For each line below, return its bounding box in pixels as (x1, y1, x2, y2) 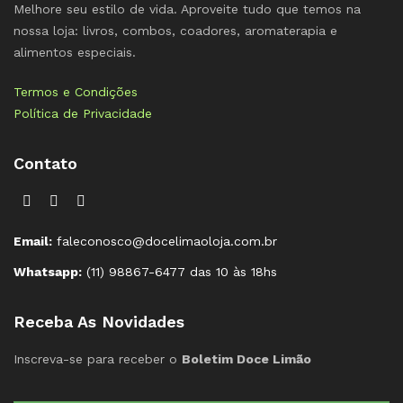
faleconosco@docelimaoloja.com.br (52, 234, 277, 248)
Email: (13, 234, 52, 248)
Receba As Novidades (13, 312, 184, 331)
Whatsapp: (13, 264, 82, 279)
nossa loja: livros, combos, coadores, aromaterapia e (13, 22, 337, 38)
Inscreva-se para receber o (13, 352, 182, 366)
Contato (13, 153, 77, 173)
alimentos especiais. (13, 44, 136, 59)
